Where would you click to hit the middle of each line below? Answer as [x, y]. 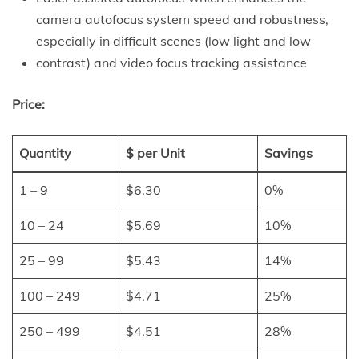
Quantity [45, 153]
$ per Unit [155, 153]
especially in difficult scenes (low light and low [173, 40]
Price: [28, 104]
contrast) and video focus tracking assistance [171, 62]
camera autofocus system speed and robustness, [182, 19]
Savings [288, 153]
